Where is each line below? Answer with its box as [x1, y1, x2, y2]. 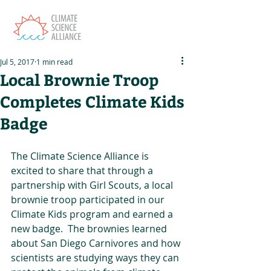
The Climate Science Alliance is [11, 149, 151, 163]
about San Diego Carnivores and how [11, 237, 183, 250]
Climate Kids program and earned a [11, 207, 175, 221]
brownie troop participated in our [11, 193, 167, 206]
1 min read [36, 57, 73, 67]
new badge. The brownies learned [11, 222, 169, 235]
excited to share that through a [11, 164, 155, 177]
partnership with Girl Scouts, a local [11, 178, 175, 192]
